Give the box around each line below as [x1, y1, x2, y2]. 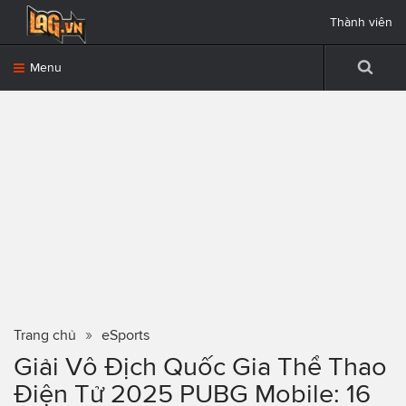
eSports [101, 327, 150, 343]
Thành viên [330, 15, 392, 29]
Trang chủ [14, 327, 76, 343]
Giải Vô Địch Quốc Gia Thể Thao [14, 352, 387, 381]
